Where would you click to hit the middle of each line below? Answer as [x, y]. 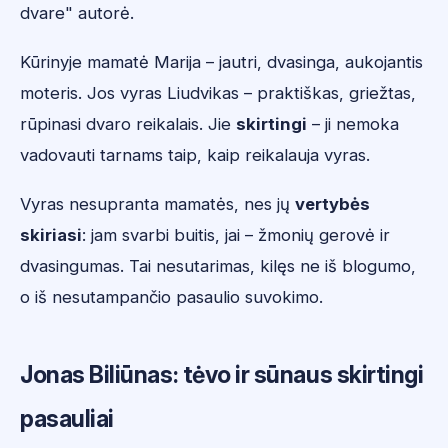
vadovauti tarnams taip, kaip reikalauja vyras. [195, 155]
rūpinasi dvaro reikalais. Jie [128, 124]
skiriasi [51, 235]
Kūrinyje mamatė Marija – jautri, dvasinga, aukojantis [221, 62]
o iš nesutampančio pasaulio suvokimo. [171, 297]
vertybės [332, 204]
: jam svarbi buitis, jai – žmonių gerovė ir [236, 235]
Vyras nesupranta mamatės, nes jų [157, 204]
